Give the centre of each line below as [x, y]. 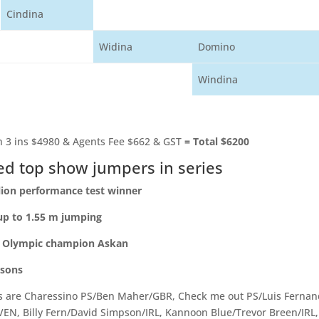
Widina [116, 47]
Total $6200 [219, 141]
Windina [218, 79]
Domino [217, 47]
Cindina [25, 14]
